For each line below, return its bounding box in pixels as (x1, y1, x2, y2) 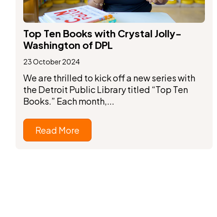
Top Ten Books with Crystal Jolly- (23, 27, 182, 39)
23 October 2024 (23, 57, 80, 66)
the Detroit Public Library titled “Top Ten (23, 83, 188, 95)
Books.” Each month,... (23, 95, 114, 107)
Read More (35, 124, 79, 136)
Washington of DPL (23, 38, 113, 51)
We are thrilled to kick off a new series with (23, 72, 195, 83)
